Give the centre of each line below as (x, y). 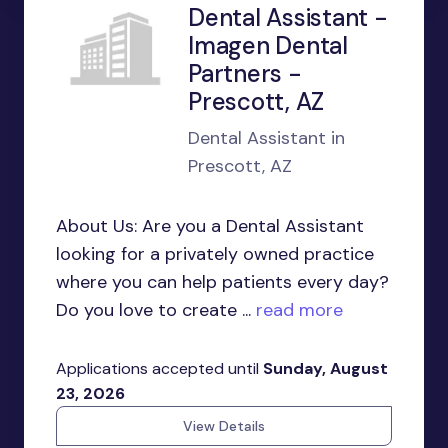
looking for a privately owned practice (215, 254)
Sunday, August (325, 368)
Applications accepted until (159, 368)
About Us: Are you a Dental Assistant (210, 226)
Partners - (245, 73)
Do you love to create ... (153, 310)
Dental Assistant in (266, 138)
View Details (224, 426)
